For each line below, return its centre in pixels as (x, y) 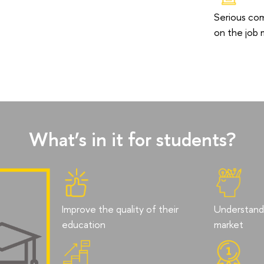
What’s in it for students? (132, 139)
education (84, 224)
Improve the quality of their (121, 209)
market (228, 224)
